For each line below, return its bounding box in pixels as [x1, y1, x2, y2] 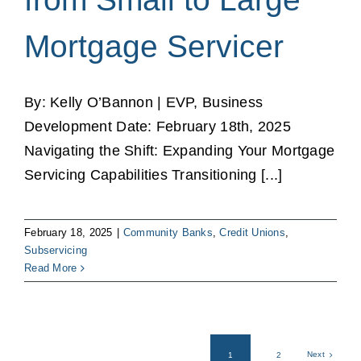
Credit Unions [219, 226, 285, 239]
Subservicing [24, 244, 88, 257]
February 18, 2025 [24, 226, 113, 239]
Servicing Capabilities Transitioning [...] [24, 167, 283, 184]
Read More [24, 262, 77, 275]
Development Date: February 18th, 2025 [24, 118, 291, 135]
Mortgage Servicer [24, 29, 284, 64]
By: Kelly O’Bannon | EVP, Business [24, 94, 263, 111]
